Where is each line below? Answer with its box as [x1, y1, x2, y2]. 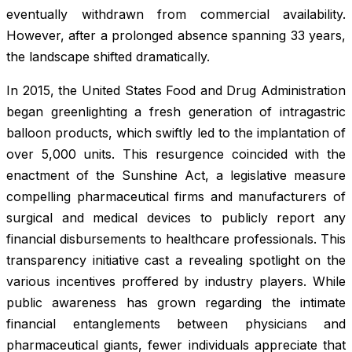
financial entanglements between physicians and [6, 315, 346, 332]
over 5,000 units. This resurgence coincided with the [6, 145, 346, 162]
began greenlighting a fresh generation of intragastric [6, 103, 346, 119]
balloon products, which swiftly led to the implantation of [6, 124, 346, 141]
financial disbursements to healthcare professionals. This [6, 230, 346, 247]
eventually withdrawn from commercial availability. [6, 5, 346, 22]
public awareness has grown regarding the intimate [6, 294, 346, 310]
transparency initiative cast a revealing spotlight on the [6, 251, 346, 268]
